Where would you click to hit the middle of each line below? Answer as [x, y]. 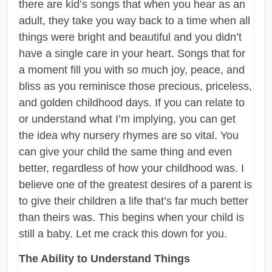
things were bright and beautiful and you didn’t [131, 37]
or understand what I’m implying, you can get [127, 119]
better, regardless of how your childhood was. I [132, 168]
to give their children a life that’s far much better [134, 201]
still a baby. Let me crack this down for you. [123, 234]
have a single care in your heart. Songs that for [132, 54]
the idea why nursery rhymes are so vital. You [129, 136]
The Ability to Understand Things [105, 259]
